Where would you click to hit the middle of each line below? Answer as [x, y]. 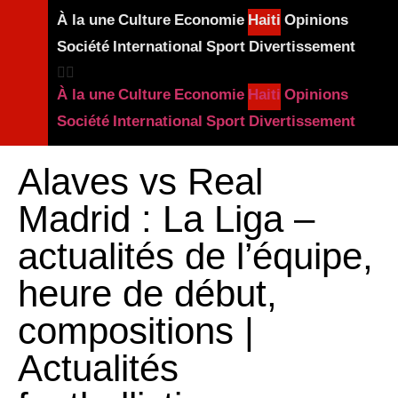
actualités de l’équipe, [195, 256]
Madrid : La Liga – [166, 219]
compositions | [136, 331]
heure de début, [147, 294]
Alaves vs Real [140, 182]
